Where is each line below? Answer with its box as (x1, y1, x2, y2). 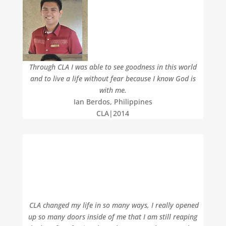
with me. (99, 85, 127, 95)
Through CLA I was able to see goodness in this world (29, 62, 197, 72)
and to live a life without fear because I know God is (30, 74, 196, 83)
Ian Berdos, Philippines (73, 97, 152, 106)
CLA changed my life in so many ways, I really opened (27, 200, 199, 210)
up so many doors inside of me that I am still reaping (28, 212, 198, 221)
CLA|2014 (96, 108, 130, 118)
